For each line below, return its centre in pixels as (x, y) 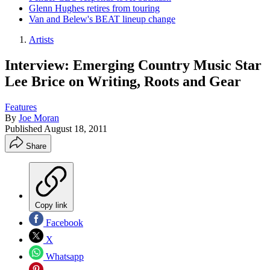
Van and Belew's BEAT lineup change (102, 19)
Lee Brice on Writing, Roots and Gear (123, 81)
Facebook (63, 222)
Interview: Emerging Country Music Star (133, 65)
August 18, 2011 (76, 128)
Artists (41, 39)
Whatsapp (64, 256)
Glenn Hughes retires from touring (94, 8)
